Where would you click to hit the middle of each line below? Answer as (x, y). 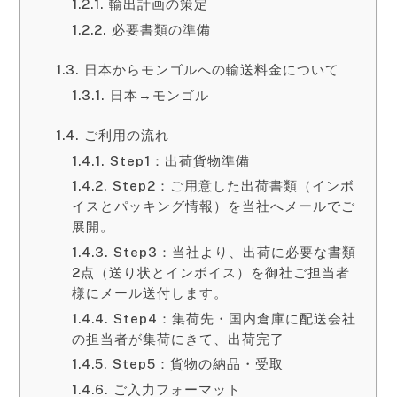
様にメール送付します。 (150, 293)
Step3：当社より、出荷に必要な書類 (234, 253)
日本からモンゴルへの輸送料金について (211, 70)
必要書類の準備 (161, 29)
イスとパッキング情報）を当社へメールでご (214, 206)
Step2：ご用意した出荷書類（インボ (233, 186)
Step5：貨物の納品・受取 (198, 364)
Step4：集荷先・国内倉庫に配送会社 (234, 318)
